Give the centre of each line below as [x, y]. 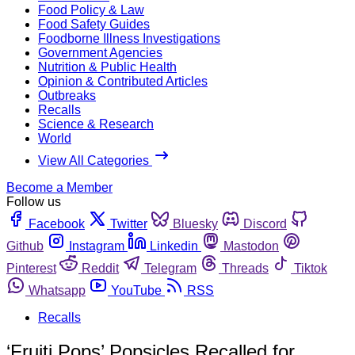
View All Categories [95, 160]
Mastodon [251, 246]
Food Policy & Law [91, 10]
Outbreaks [67, 95]
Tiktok [311, 268]
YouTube [136, 290]
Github [25, 246]
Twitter [129, 223]
